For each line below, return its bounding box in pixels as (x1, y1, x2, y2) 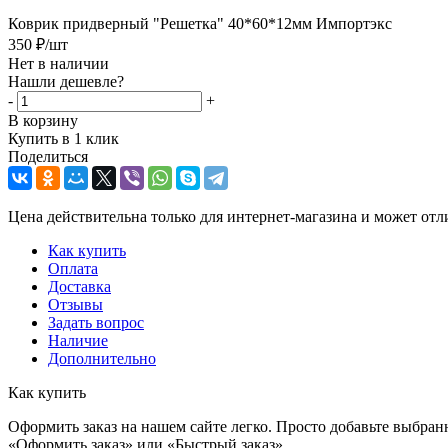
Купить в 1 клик (8, 129, 119, 147)
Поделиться (8, 147, 88, 165)
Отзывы (48, 295, 103, 313)
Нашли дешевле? (8, 72, 124, 90)
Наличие (48, 331, 108, 349)
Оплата (48, 259, 98, 277)
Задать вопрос (48, 313, 144, 331)
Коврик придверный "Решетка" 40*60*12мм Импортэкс (8, 14, 392, 32)
